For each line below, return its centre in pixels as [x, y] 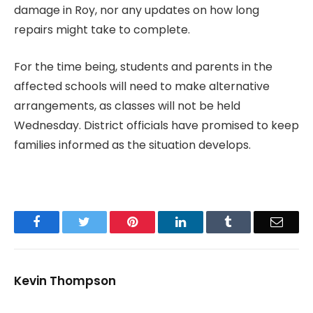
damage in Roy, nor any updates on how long [137, 10]
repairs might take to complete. [102, 30]
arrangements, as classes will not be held [127, 105]
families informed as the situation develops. [132, 145]
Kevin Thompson [65, 281]
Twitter [108, 221]
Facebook [64, 221]
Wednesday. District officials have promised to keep [156, 125]
